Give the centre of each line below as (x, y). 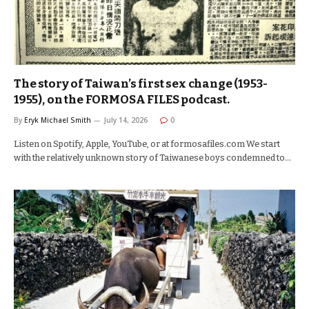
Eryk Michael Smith (58, 120)
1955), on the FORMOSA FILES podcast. (122, 100)
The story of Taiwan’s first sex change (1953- (141, 84)
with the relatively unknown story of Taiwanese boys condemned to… (152, 158)
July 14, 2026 (126, 120)
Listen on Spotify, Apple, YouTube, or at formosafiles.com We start (147, 144)
